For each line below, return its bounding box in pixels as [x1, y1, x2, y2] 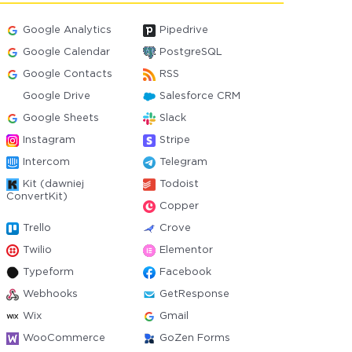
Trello [23, 224, 52, 233]
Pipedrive [159, 26, 208, 35]
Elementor [159, 246, 213, 255]
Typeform [23, 268, 75, 277]
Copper [159, 202, 199, 211]
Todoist [159, 180, 199, 189]
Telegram [159, 158, 207, 167]
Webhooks [23, 290, 79, 299]
